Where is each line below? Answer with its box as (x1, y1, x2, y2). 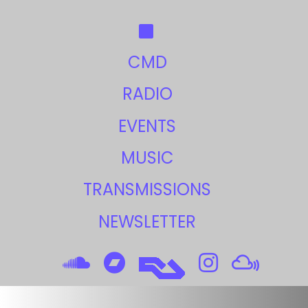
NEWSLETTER (98, 210, 196, 233)
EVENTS (118, 114, 176, 137)
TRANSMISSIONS (83, 178, 211, 201)
